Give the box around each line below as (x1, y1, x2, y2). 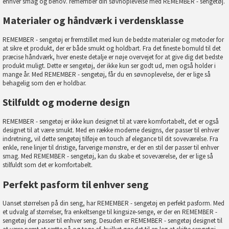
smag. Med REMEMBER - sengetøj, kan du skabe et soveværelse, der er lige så (3, 151, 213, 161)
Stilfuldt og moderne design (3, 96, 130, 109)
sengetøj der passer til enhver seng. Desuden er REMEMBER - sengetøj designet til (3, 216, 222, 225)
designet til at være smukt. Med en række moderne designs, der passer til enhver (3, 125, 219, 134)
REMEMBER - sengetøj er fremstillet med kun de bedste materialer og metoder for (3, 35, 224, 44)
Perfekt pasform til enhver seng (3, 177, 149, 191)
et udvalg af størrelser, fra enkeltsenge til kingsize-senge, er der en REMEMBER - (3, 208, 217, 217)
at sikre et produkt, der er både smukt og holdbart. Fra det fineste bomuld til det (3, 43, 221, 53)
